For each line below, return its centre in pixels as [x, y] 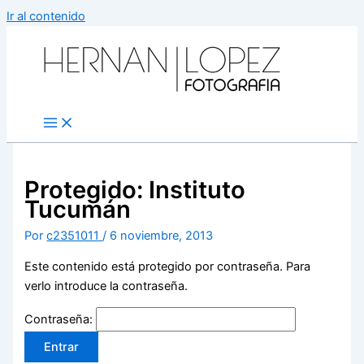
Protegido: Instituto [135, 190]
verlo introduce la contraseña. [106, 286]
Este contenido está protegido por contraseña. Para [168, 266]
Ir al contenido [46, 16]
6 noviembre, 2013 [162, 236]
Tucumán [78, 210]
